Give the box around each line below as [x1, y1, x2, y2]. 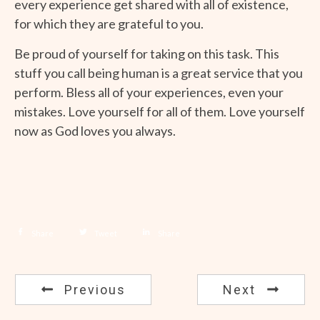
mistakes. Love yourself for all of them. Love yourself [14, 103, 305, 119]
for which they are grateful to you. [14, 15, 204, 31]
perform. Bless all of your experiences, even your [14, 84, 284, 100]
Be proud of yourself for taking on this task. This [14, 45, 279, 61]
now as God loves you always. [14, 122, 176, 139]
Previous [64, 281, 126, 297]
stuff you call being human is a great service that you [14, 64, 303, 81]
